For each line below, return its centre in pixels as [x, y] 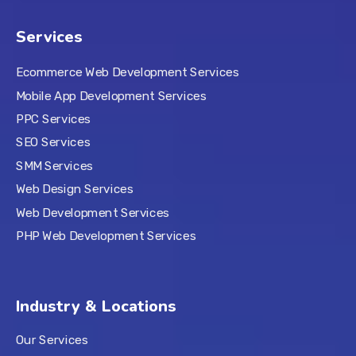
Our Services [52, 340]
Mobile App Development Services [111, 96]
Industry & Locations [96, 307]
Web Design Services [75, 190]
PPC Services [54, 120]
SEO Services [53, 143]
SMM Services [54, 166]
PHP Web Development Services [106, 236]
